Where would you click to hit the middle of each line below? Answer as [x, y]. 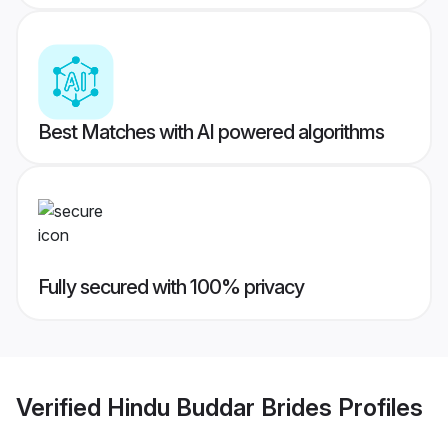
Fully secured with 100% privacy [171, 287]
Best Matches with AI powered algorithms [211, 132]
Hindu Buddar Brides [219, 407]
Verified [61, 407]
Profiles [377, 407]
